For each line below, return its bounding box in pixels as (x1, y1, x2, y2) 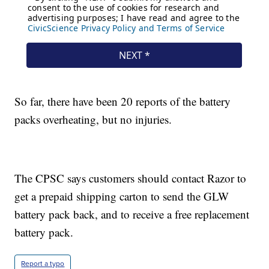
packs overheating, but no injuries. (14, 112, 172, 127)
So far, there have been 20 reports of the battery (14, 94, 231, 109)
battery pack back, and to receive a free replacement (14, 207, 250, 222)
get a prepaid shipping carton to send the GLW (14, 189, 229, 204)
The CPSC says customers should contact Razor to (14, 171, 247, 186)
